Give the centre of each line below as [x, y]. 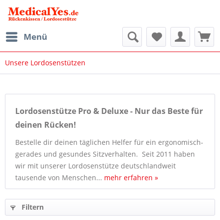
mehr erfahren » [131, 178]
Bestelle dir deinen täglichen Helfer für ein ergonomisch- [109, 142]
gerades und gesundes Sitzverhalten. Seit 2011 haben [105, 154]
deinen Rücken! [46, 125]
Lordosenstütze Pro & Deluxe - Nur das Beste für [109, 111]
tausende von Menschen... [60, 178]
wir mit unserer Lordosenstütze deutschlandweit [96, 166]
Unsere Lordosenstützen [45, 63]
